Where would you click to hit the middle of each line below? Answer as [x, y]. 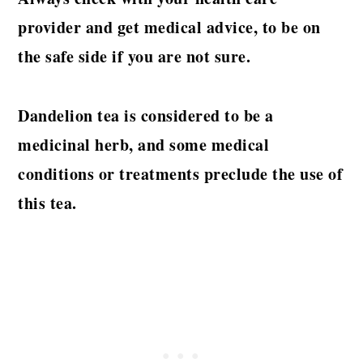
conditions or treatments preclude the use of [181, 174]
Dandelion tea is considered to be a [146, 116]
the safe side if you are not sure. [135, 57]
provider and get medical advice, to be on [169, 28]
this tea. [47, 203]
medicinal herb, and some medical [144, 145]
